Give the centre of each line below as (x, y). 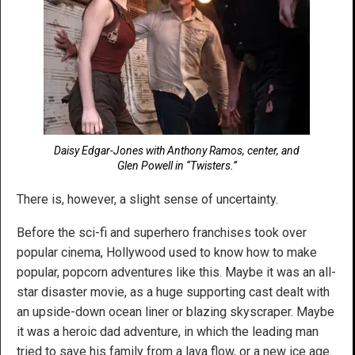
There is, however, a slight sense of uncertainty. (147, 200)
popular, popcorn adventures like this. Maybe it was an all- (176, 273)
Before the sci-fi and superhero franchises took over (162, 233)
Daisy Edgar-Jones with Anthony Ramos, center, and (177, 151)
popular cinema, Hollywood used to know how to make (167, 253)
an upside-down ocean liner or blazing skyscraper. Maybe (176, 312)
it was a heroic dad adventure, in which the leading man (168, 332)
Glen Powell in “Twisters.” (177, 166)
